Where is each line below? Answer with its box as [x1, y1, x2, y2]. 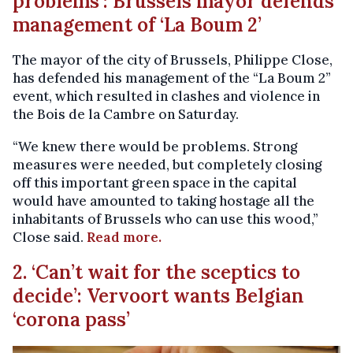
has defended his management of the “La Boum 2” [13, 69, 331, 87]
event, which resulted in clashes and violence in [13, 87, 320, 105]
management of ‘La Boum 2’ [13, 13, 262, 37]
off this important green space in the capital [13, 174, 297, 191]
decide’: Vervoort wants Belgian [13, 284, 304, 308]
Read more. [87, 229, 162, 246]
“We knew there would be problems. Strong [13, 138, 297, 155]
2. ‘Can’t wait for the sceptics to [13, 260, 300, 284]
